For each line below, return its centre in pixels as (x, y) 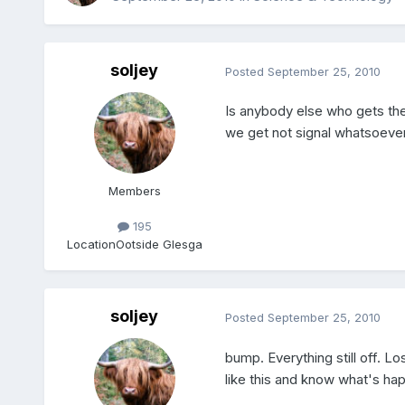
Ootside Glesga (159, 244)
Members (134, 191)
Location (91, 244)
